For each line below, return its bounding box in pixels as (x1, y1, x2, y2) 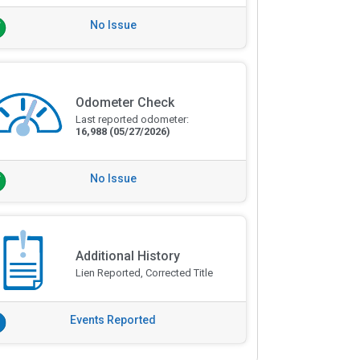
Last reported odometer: (75, 113, 189, 126)
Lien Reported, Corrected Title (75, 267, 213, 279)
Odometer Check (75, 95, 174, 111)
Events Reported (70, 313, 157, 326)
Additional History (75, 248, 180, 264)
